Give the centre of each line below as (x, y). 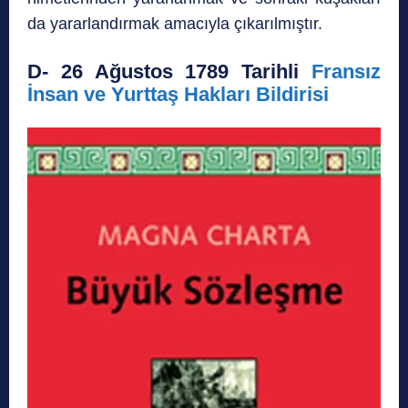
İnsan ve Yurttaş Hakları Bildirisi (178, 94)
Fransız (346, 71)
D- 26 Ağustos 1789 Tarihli (169, 71)
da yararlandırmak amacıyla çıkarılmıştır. (175, 23)
